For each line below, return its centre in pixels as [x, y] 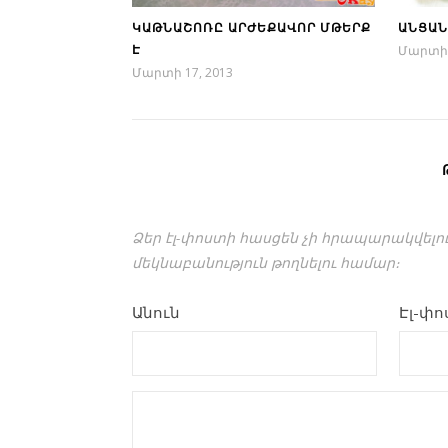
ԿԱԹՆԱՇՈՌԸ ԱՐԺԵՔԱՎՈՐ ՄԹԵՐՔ [251, 27]
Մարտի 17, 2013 [182, 72]
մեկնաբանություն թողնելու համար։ [266, 262]
